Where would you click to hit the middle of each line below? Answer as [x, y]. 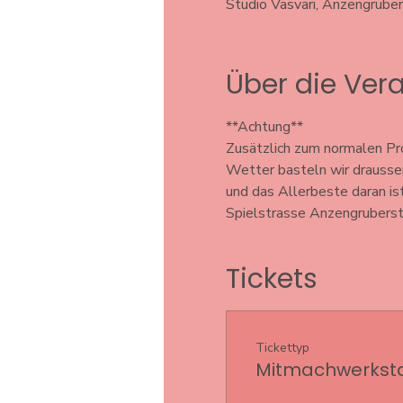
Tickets [271, 279]
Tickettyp [282, 348]
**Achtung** [266, 127]
